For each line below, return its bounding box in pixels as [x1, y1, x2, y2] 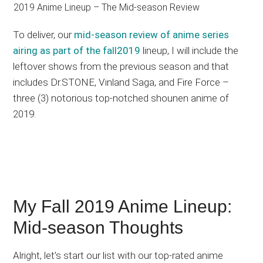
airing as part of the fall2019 [13, 44, 141, 56]
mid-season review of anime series [74, 28, 230, 41]
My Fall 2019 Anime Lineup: [13, 196, 232, 216]
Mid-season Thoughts [13, 217, 184, 237]
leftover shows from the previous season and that [13, 60, 230, 72]
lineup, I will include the [140, 44, 239, 56]
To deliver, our [13, 28, 75, 41]
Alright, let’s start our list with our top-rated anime [13, 249, 224, 261]
